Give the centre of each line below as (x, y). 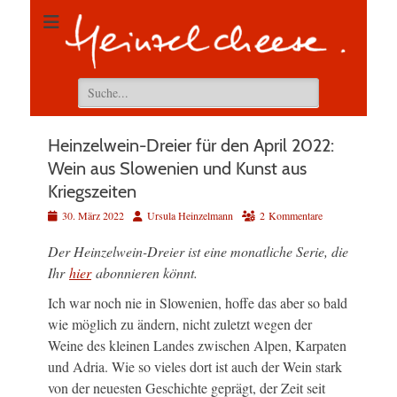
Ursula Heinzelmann (190, 216)
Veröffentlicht (75, 215)
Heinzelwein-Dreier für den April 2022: (191, 146)
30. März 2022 (93, 216)
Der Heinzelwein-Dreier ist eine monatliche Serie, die (198, 252)
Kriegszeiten (92, 192)
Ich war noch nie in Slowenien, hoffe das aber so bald (198, 303)
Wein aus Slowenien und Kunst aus (177, 169)
